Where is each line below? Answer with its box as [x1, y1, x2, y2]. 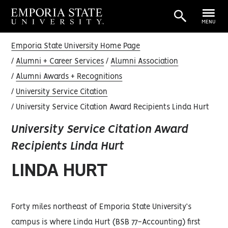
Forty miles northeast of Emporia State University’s [11, 204, 192, 211]
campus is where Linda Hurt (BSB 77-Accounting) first [11, 219, 201, 226]
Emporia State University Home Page [11, 43, 140, 50]
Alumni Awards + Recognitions [16, 73, 123, 80]
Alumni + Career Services [16, 58, 104, 65]
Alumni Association [110, 58, 179, 65]
